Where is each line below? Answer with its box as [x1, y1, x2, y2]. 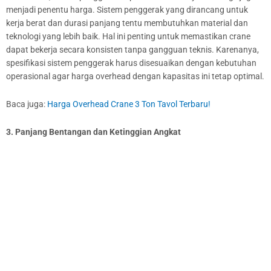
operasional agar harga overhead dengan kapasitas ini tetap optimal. [6, 71, 264, 82]
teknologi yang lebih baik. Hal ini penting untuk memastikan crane [6, 31, 250, 42]
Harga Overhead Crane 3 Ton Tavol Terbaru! [47, 99, 211, 109]
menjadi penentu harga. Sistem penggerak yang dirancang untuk [6, 5, 248, 15]
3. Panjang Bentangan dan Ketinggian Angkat [6, 127, 181, 137]
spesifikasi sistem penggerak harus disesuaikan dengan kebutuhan [6, 58, 256, 68]
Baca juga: [6, 99, 47, 109]
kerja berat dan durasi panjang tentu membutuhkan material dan [6, 18, 248, 28]
